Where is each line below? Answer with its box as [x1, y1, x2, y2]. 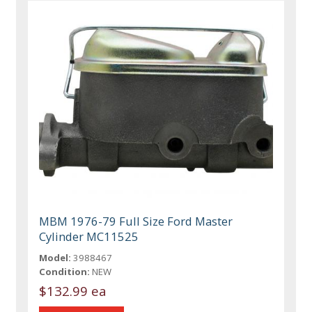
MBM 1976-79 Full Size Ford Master [39, 213, 233, 230]
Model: [39, 251, 72, 265]
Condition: [39, 265, 91, 279]
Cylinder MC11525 [39, 228, 139, 245]
